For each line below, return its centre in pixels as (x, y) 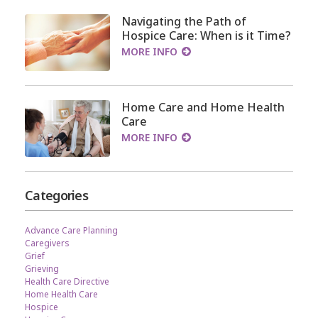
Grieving (42, 269)
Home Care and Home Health (203, 108)
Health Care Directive (67, 282)
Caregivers (47, 243)
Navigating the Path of (184, 22)
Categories (56, 196)
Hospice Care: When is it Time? (206, 36)
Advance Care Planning (71, 231)
